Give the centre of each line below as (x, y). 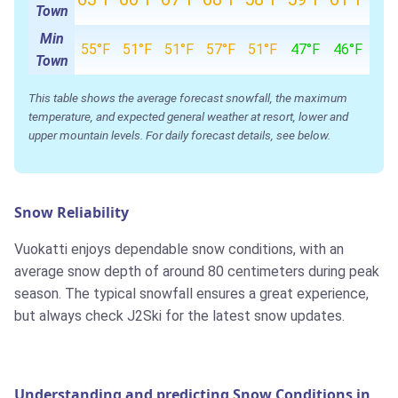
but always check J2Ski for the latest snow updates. (179, 316)
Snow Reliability (72, 213)
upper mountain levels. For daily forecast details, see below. (179, 135)
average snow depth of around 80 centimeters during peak (197, 272)
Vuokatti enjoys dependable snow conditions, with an (179, 250)
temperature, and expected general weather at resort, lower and (188, 117)
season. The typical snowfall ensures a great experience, (191, 294)
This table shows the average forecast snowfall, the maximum (188, 98)
